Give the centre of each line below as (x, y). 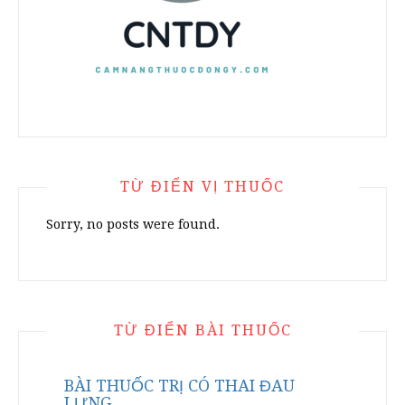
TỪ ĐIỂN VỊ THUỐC (202, 187)
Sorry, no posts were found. (133, 224)
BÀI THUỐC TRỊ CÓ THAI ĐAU (179, 386)
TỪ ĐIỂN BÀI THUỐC (202, 330)
